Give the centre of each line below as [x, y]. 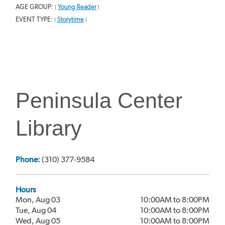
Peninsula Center [99, 100]
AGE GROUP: [35, 7]
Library [49, 128]
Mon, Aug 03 [38, 199]
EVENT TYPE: [35, 19]
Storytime [71, 19]
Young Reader [77, 7]
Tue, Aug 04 [36, 210]
